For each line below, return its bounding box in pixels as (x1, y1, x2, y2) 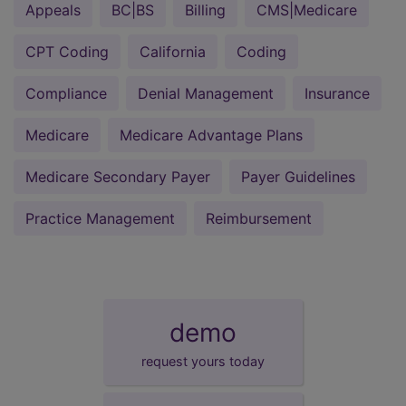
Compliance (25, 83, 107, 102)
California (140, 42, 206, 61)
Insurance (304, 83, 370, 102)
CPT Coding (25, 42, 109, 61)
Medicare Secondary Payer (25, 167, 210, 186)
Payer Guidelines (241, 167, 355, 186)
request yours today (141, 353, 265, 369)
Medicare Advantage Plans (120, 125, 303, 144)
